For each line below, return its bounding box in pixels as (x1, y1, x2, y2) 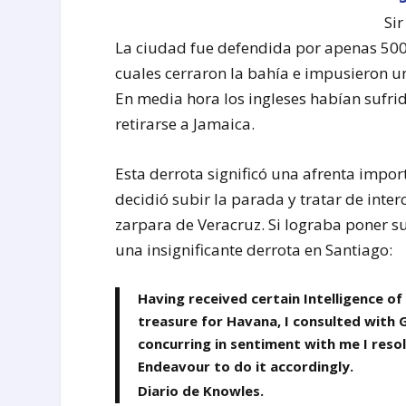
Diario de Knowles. (138, 382, 265, 401)
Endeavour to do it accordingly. (138, 357, 354, 376)
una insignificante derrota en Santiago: (115, 238, 393, 260)
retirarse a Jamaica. (115, 112, 256, 134)
